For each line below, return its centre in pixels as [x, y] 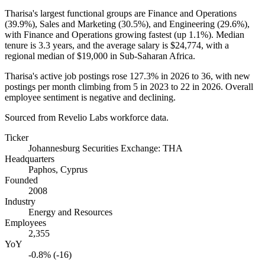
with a [216, 45]
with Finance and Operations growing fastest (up [97, 34]
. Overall [237, 86]
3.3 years [55, 45]
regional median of [41, 56]
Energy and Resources [70, 212]
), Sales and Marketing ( [77, 24]
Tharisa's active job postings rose [67, 76]
